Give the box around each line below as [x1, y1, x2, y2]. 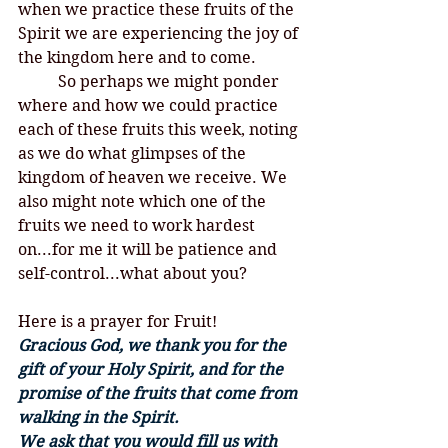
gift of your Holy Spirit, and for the [18, 360, 287, 379]
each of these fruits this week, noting [18, 120, 302, 139]
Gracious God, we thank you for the [18, 336, 290, 355]
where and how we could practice [18, 96, 282, 115]
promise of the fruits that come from [18, 384, 301, 403]
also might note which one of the [18, 192, 270, 211]
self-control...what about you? [18, 264, 251, 283]
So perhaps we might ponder [18, 72, 58, 91]
